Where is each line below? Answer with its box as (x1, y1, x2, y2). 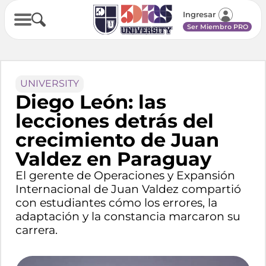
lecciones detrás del (15, 109, 214, 132)
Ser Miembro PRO (186, 22, 248, 31)
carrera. (15, 222, 58, 237)
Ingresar (183, 10, 216, 20)
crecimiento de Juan (15, 128, 219, 151)
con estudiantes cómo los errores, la (15, 195, 217, 210)
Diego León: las (15, 90, 166, 113)
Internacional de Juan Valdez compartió (15, 181, 241, 196)
